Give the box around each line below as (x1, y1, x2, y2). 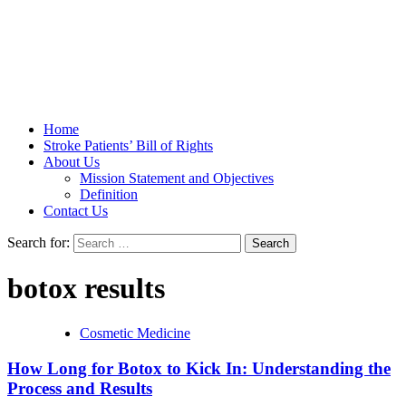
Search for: (7, 235, 70, 250)
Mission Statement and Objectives (80, 170, 274, 186)
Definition (80, 187, 138, 202)
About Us (43, 154, 100, 169)
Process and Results (7, 378, 152, 398)
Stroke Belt (7, 121, 72, 137)
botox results (7, 272, 165, 305)
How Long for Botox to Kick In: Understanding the (7, 358, 391, 378)
